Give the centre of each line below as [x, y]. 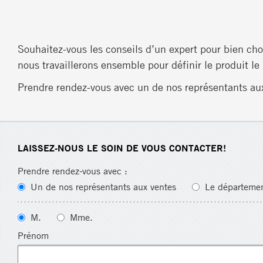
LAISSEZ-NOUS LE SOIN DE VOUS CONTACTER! [122, 147]
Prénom [33, 235]
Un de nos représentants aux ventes [102, 186]
